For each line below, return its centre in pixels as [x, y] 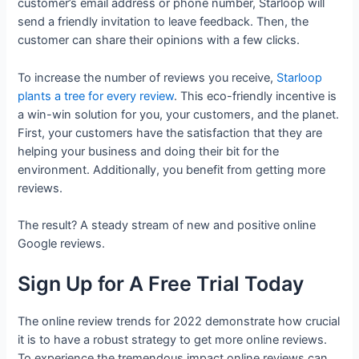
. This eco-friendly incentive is [256, 96]
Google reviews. [62, 243]
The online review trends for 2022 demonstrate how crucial [179, 322]
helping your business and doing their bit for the [149, 151]
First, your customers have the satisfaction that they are [170, 133]
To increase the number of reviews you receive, [147, 77]
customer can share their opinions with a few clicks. [159, 40]
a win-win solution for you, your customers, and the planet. [179, 114]
